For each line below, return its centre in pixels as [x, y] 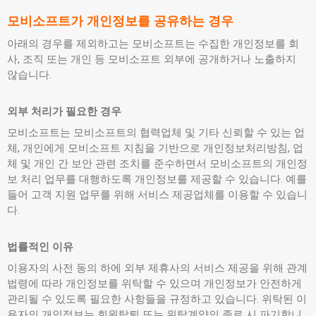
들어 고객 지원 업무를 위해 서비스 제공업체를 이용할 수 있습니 [157, 195]
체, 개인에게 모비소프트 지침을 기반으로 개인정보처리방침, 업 [155, 148]
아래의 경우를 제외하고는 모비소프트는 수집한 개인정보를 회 [153, 44]
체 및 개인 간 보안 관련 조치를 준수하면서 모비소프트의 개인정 [157, 164]
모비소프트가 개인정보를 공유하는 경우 [120, 21]
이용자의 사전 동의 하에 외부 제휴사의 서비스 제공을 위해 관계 [157, 268]
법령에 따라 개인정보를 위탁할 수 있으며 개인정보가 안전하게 [154, 284]
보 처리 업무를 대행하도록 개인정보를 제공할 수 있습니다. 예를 [157, 179]
